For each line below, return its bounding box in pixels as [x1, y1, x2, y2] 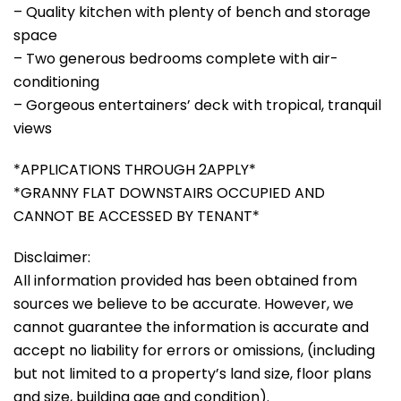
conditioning [13, 71, 99, 92]
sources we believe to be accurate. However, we [13, 293, 354, 314]
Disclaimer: [13, 246, 90, 268]
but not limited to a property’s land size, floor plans [13, 363, 371, 384]
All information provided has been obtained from [13, 269, 357, 291]
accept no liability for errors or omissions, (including [13, 339, 375, 361]
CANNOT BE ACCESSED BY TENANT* [13, 205, 260, 226]
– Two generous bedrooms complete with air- [13, 47, 338, 69]
